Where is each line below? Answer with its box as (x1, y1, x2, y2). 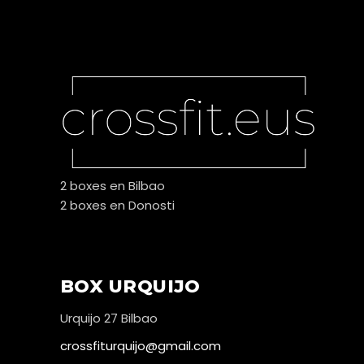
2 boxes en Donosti (60, 197, 175, 214)
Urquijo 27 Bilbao (60, 310, 158, 327)
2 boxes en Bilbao (60, 177, 165, 195)
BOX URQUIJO (60, 275, 201, 298)
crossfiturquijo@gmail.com (60, 337, 221, 355)
